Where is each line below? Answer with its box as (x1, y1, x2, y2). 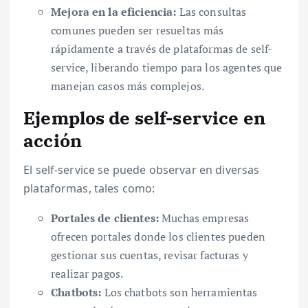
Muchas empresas (159, 210, 250, 225)
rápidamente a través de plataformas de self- (51, 41, 273, 57)
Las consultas (176, 4, 247, 20)
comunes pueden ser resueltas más (51, 23, 224, 38)
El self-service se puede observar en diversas (23, 162, 260, 177)
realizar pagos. (51, 265, 124, 281)
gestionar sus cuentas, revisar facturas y (51, 247, 248, 263)
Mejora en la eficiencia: (51, 4, 177, 20)
